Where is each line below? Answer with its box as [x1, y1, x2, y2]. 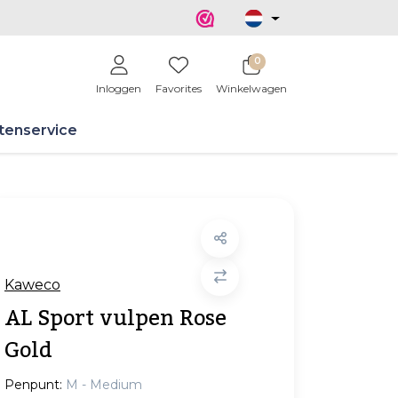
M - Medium [66, 377, 142, 393]
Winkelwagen [216, 82, 287, 95]
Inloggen [96, 82, 141, 95]
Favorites [155, 82, 202, 95]
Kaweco [4, 276, 60, 293]
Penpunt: [4, 377, 62, 393]
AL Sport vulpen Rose [4, 297, 227, 340]
